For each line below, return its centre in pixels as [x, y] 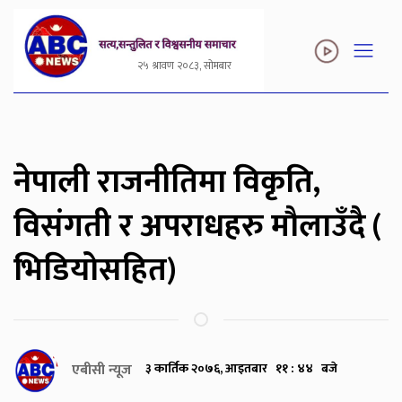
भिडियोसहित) [95, 271]
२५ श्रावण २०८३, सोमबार [184, 66]
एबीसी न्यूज [102, 371]
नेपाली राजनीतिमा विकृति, [167, 183]
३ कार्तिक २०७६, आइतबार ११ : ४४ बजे [241, 369]
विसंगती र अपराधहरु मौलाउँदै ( [197, 227]
